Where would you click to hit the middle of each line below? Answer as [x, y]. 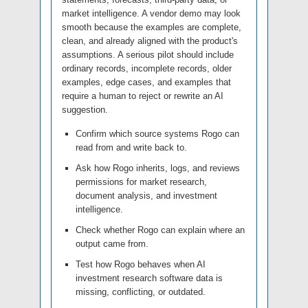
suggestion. [85, 110]
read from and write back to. [131, 148]
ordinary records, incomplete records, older [147, 69]
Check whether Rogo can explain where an [160, 230]
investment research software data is [149, 278]
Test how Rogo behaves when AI [141, 265]
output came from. [112, 244]
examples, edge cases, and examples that [146, 82]
